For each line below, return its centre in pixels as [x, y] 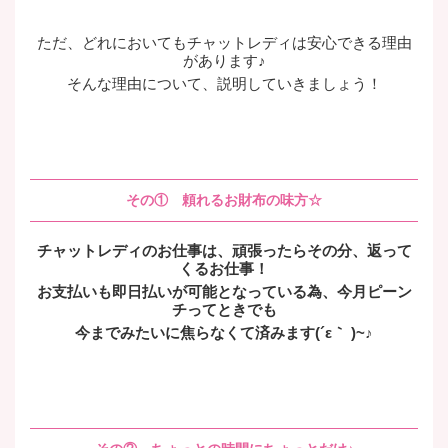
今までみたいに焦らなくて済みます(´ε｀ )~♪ [224, 332]
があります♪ [224, 60]
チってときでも [224, 309]
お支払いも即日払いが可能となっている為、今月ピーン [224, 291]
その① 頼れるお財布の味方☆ [224, 200]
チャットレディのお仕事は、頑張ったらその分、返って [224, 250]
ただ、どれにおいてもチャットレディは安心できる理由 [224, 42]
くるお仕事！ [224, 268]
